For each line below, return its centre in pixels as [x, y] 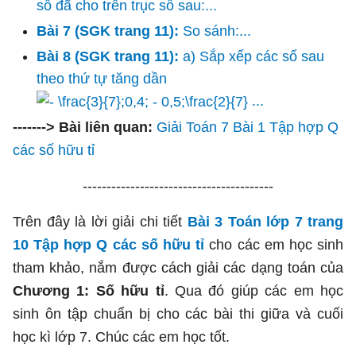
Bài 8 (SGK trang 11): [110, 56]
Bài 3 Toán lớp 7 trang [265, 222]
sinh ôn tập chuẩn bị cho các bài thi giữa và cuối [178, 314]
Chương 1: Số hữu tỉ [89, 291]
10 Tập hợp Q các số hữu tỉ [109, 245]
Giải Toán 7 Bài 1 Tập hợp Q [248, 128]
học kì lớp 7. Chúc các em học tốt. [121, 337]
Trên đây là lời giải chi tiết [100, 222]
